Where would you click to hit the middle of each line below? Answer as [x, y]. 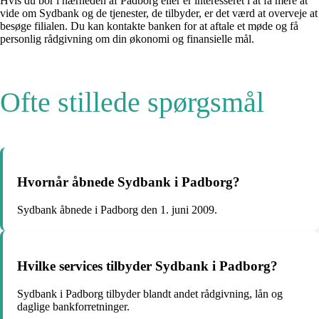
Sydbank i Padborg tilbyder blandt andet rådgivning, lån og [150, 293]
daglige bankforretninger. [73, 306]
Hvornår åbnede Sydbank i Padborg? [129, 182]
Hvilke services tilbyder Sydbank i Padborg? [147, 266]
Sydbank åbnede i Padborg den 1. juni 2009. [117, 210]
